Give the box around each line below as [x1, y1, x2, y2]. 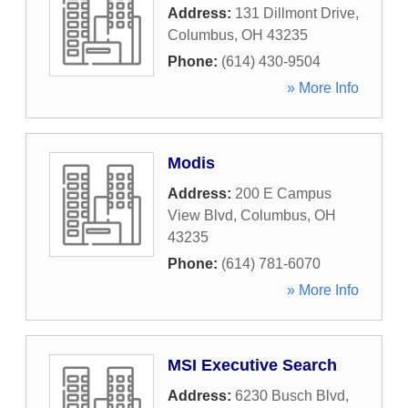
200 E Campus [235, 186, 331, 201]
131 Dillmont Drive [235, 5, 355, 21]
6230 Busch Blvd [235, 388, 345, 403]
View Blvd [168, 208, 233, 223]
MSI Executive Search [168, 356, 337, 374]
